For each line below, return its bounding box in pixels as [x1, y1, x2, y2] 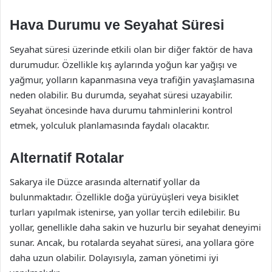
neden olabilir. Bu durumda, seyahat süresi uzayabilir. [10, 88, 233, 101]
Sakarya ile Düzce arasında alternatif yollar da [10, 175, 200, 188]
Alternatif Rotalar [10, 149, 124, 166]
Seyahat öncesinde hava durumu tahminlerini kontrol [10, 103, 233, 116]
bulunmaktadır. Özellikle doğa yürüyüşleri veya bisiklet [10, 191, 239, 203]
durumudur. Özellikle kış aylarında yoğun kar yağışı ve [10, 58, 237, 70]
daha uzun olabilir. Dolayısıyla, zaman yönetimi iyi [10, 251, 219, 263]
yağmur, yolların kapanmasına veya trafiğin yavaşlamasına [10, 73, 254, 86]
